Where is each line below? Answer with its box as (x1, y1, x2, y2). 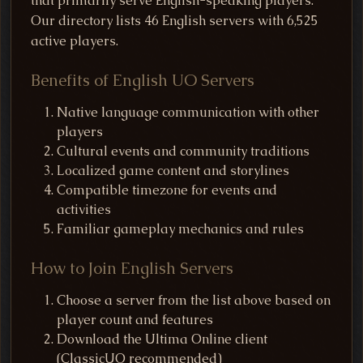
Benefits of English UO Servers (31, 69, 254, 91)
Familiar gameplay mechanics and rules (57, 220, 304, 237)
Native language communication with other (57, 103, 319, 121)
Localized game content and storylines (57, 161, 289, 179)
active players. (31, 32, 118, 49)
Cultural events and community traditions (57, 142, 310, 160)
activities (57, 200, 111, 218)
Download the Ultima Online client (57, 330, 267, 348)
